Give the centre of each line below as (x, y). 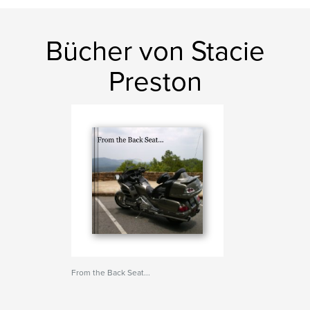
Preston (155, 82)
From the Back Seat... (111, 273)
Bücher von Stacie (155, 51)
